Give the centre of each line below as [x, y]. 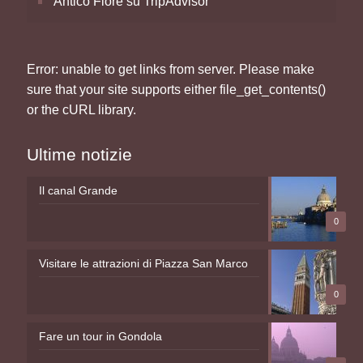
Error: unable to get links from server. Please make [171, 69]
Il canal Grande [78, 190]
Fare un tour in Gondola [100, 336]
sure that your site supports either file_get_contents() [176, 89]
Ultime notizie [79, 154]
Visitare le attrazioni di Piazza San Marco [143, 263]
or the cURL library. [81, 109]
